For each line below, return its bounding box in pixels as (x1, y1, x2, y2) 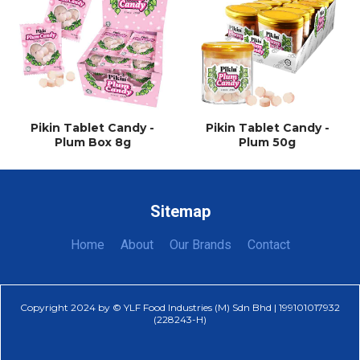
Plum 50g (239, 134, 297, 149)
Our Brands (169, 236, 231, 252)
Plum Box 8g (54, 134, 131, 149)
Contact (247, 236, 290, 252)
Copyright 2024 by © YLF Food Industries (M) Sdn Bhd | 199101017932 (20, 301, 340, 313)
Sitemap (149, 201, 211, 221)
